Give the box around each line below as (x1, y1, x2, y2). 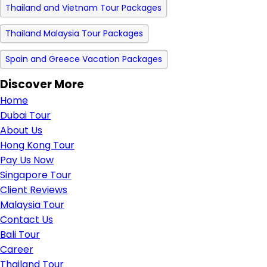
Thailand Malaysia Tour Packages (5, 27, 143, 39)
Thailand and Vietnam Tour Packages (5, 2, 162, 14)
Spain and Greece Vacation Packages (5, 53, 162, 65)
